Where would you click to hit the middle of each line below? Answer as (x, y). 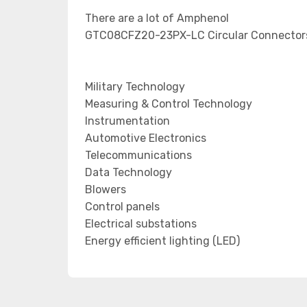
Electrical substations (141, 224)
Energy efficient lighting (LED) (162, 241)
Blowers (106, 189)
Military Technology (135, 87)
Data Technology (128, 172)
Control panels (122, 207)
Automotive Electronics (146, 138)
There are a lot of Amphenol (157, 18)
